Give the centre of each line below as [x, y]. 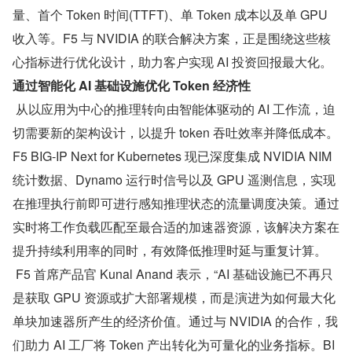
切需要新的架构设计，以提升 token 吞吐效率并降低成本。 [176, 132]
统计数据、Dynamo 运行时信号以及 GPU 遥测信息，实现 [174, 180]
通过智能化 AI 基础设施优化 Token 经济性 [132, 85]
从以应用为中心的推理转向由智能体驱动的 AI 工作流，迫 [174, 109]
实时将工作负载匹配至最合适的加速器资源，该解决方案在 [176, 227]
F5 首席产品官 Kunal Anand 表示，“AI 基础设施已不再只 [173, 274]
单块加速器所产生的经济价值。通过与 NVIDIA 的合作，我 [175, 321]
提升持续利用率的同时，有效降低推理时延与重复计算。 [170, 250]
